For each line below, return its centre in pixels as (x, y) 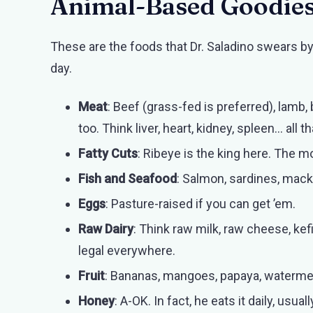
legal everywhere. (127, 250)
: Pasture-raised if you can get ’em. (201, 203)
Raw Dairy (106, 228)
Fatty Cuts (108, 153)
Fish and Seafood (128, 178)
